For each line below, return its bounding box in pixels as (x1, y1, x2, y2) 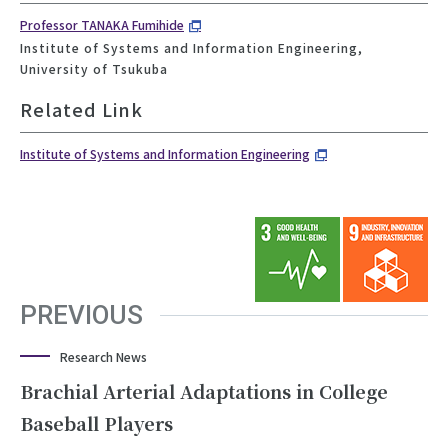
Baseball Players (20, 409, 173, 436)
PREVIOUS (20, 299, 143, 330)
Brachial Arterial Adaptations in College (20, 377, 388, 404)
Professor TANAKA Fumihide (20, 15, 184, 33)
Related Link (20, 95, 143, 122)
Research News (60, 347, 147, 365)
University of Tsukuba (20, 59, 168, 77)
